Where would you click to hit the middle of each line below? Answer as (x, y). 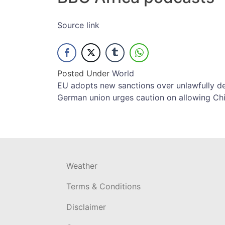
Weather (82, 165)
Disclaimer (86, 207)
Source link (78, 25)
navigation (96, 107)
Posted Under (85, 73)
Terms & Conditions (103, 186)
